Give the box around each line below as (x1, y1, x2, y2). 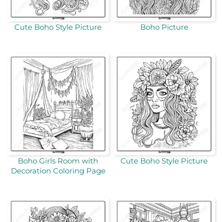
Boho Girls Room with (18, 156, 98, 166)
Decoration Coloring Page (10, 166, 106, 176)
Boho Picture (140, 22, 188, 32)
